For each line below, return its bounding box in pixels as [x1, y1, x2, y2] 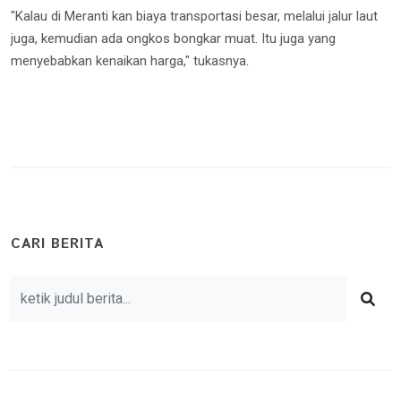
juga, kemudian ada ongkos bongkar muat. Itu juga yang [11, 30, 336, 47]
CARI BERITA [11, 234, 104, 253]
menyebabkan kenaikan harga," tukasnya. [11, 52, 249, 69]
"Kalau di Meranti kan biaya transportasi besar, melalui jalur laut [11, 7, 378, 24]
